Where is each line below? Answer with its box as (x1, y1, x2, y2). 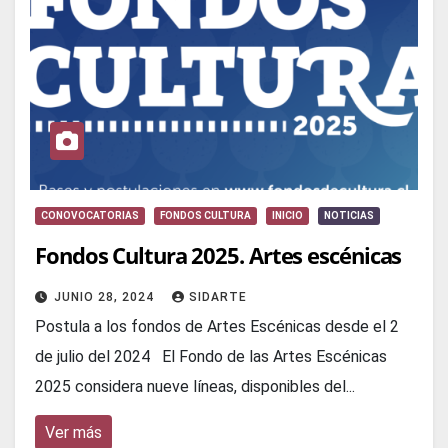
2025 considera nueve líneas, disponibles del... (35, 377, 355, 397)
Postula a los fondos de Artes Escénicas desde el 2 (35, 317, 399, 337)
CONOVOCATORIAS (41, 210, 139, 222)
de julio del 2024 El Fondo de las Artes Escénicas (35, 347, 387, 367)
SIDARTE (189, 290, 247, 305)
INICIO (272, 210, 303, 222)
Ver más (45, 423, 102, 443)
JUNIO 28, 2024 (54, 290, 158, 305)
